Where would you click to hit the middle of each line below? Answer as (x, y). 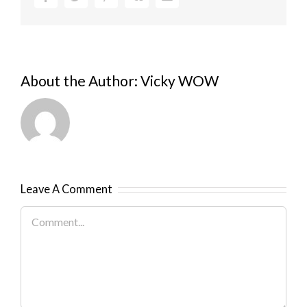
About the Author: (81, 81)
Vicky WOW (180, 81)
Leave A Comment (66, 189)
